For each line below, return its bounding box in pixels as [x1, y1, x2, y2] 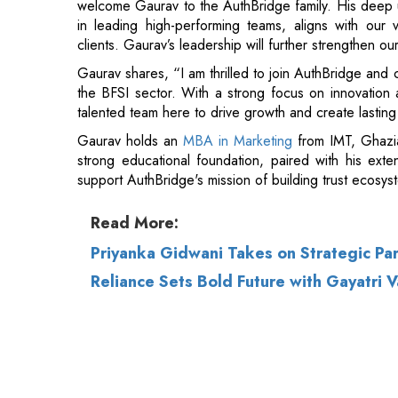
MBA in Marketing [182, 45, 298, 67]
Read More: [91, 126, 179, 150]
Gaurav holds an [77, 45, 183, 67]
